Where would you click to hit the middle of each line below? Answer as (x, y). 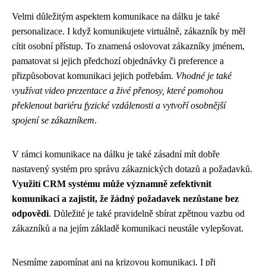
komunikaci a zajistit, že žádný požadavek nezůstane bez (125, 199)
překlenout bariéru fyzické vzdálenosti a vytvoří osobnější (119, 105)
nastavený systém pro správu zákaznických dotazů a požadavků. (132, 169)
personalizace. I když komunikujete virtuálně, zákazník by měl (129, 31)
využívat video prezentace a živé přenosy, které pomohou (118, 91)
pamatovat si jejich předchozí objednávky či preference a (118, 61)
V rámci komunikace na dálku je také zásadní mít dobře (116, 154)
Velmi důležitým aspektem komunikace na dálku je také (116, 16)
